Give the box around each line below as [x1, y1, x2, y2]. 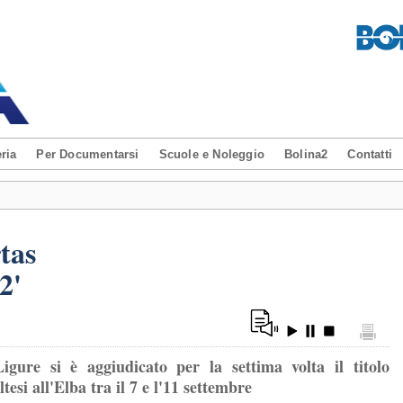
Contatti [347, 148, 393, 161]
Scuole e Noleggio [158, 148, 265, 161]
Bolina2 [284, 148, 328, 161]
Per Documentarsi [36, 148, 139, 161]
